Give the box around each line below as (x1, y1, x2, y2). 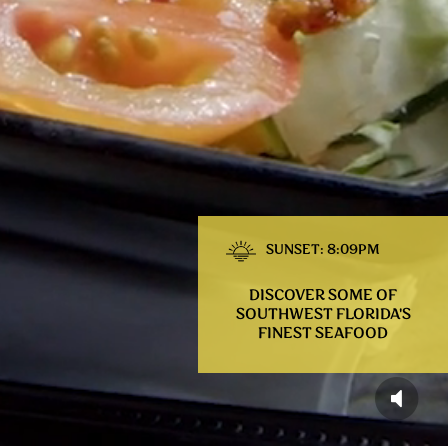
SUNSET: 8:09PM (266, 240, 380, 261)
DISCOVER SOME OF (249, 284, 397, 307)
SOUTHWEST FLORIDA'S (235, 303, 411, 326)
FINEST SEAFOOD (258, 322, 388, 345)
